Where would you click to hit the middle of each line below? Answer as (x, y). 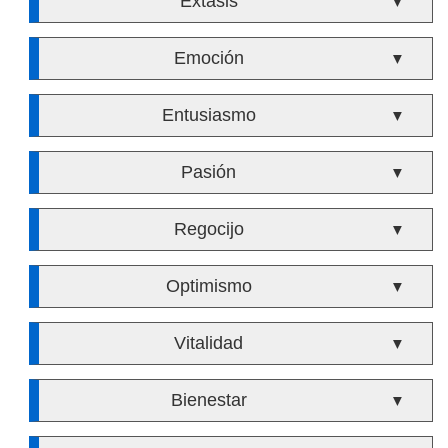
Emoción (208, 58)
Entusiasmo (208, 115)
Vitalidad (209, 343)
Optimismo (208, 286)
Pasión (209, 172)
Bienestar (208, 400)
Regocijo (208, 229)
